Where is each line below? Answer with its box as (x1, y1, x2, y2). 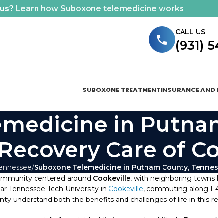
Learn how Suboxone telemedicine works (15, 4, 184, 13)
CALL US (175, 27, 205, 36)
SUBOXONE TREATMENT (82, 85, 161, 94)
